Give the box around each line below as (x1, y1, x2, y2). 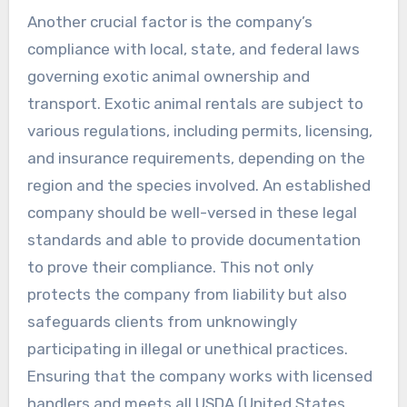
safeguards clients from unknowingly (26, 312, 297, 331)
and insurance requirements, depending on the (26, 148, 365, 167)
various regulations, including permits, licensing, (26, 121, 372, 140)
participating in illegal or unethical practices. (26, 339, 348, 358)
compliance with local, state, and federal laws (26, 39, 360, 58)
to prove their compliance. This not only (26, 257, 313, 276)
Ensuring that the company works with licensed (26, 366, 372, 385)
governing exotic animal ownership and (26, 66, 310, 85)
